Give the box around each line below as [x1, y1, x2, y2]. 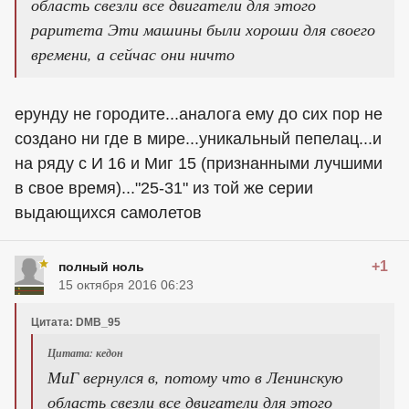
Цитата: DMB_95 [31, 315, 121, 329]
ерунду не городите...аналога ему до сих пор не [15, 104, 383, 123]
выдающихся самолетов [15, 203, 202, 222]
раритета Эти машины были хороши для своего [31, 17, 375, 40]
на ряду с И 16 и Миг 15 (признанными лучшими [15, 153, 383, 173]
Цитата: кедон [47, 344, 123, 361]
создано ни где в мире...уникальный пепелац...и [15, 129, 382, 148]
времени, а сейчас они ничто [31, 42, 235, 65]
